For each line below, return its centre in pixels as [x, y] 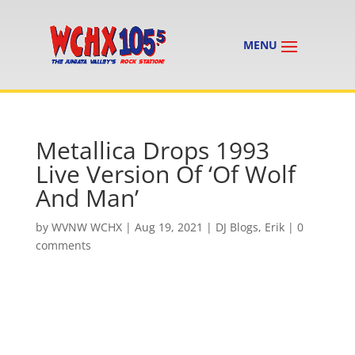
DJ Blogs [237, 227]
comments [63, 246]
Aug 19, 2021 [168, 227]
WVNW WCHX [86, 227]
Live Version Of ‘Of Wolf [165, 174]
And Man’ [87, 198]
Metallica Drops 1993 [152, 151]
